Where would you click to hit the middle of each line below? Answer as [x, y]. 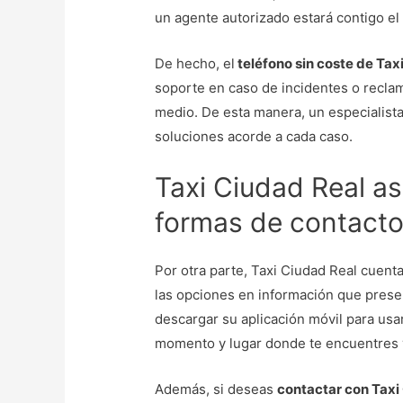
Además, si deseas [216, 390]
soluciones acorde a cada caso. [254, 137]
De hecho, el [195, 64]
